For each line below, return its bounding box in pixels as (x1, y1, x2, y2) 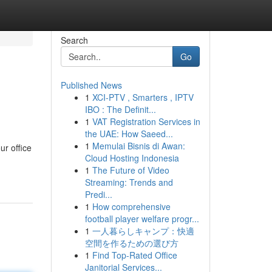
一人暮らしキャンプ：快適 (92, 225, 194, 237)
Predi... (84, 188, 112, 200)
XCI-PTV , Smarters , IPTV (92, 91, 194, 103)
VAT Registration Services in (92, 115, 200, 127)
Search (60, 34, 88, 46)
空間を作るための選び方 (84, 237, 178, 249)
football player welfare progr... (84, 212, 199, 225)
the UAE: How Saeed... (84, 127, 173, 140)
